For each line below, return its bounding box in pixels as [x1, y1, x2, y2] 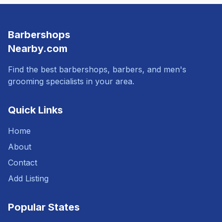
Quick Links [8, 104, 63, 116]
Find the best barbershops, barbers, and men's [8, 64, 186, 74]
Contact [8, 158, 37, 167]
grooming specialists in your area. [8, 76, 134, 86]
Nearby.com [8, 43, 67, 55]
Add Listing [8, 173, 49, 183]
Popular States [8, 201, 80, 213]
